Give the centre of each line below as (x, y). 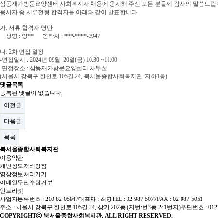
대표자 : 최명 (95, 199)
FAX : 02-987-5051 (180, 199)
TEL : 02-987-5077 (134, 199)
